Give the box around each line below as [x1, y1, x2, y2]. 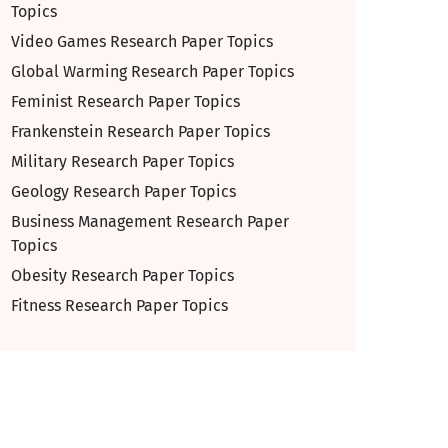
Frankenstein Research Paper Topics [11, 122, 270, 141]
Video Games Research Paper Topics [11, 32, 273, 51]
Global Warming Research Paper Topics [11, 62, 294, 81]
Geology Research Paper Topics [11, 182, 236, 201]
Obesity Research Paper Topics [11, 266, 234, 285]
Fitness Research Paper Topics [11, 296, 228, 315]
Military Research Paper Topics [11, 152, 234, 171]
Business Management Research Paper [11, 212, 289, 231]
